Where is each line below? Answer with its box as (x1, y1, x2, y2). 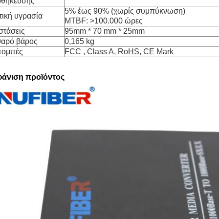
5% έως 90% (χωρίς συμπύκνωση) (65, 7, 185, 15)
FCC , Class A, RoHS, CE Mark (65, 47, 174, 56)
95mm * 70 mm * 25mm (65, 27, 145, 35)
